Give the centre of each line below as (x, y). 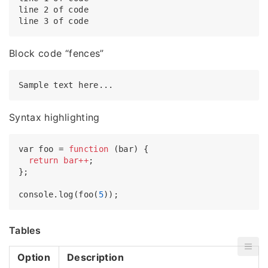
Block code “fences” (57, 54)
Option (34, 258)
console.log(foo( (59, 195)
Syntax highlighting (54, 118)
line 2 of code (54, 10)
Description (95, 258)
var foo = (44, 149)
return (43, 161)
